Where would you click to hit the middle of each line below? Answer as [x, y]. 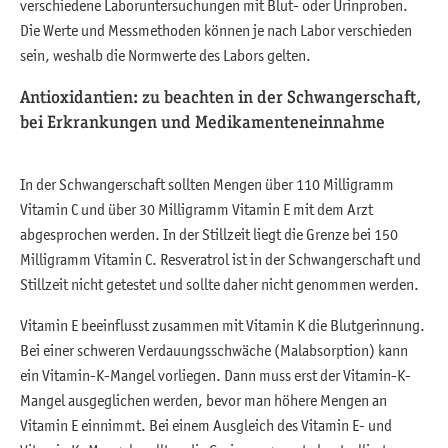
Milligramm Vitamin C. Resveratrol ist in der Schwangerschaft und [220, 259]
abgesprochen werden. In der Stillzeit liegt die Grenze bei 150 [209, 234]
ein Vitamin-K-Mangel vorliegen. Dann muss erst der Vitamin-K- [215, 375]
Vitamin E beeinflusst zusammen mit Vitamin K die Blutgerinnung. [222, 325]
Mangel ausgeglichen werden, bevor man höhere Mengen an [203, 400]
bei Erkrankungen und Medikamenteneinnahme [202, 122]
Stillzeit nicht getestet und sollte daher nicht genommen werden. [219, 284]
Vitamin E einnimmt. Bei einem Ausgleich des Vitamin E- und [206, 425]
